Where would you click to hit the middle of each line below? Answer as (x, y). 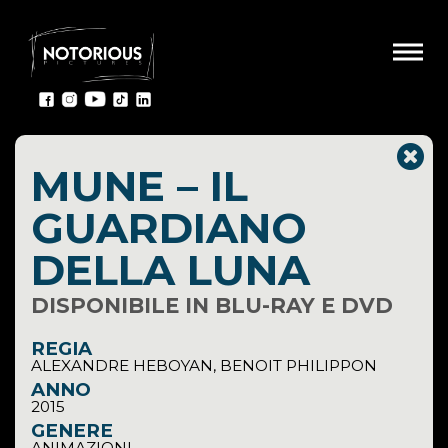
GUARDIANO (169, 228)
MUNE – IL (139, 186)
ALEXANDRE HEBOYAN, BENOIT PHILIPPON (204, 365)
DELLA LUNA (170, 270)
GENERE (72, 430)
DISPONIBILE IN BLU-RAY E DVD (212, 305)
